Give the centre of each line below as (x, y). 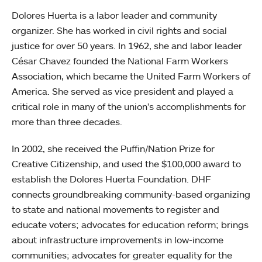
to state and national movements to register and (116, 209)
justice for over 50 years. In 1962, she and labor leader (127, 46)
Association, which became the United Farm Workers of (131, 76)
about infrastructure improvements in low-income (118, 240)
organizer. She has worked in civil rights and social (119, 30)
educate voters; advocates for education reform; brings (130, 225)
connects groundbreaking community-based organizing (131, 194)
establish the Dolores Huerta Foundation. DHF (111, 179)
